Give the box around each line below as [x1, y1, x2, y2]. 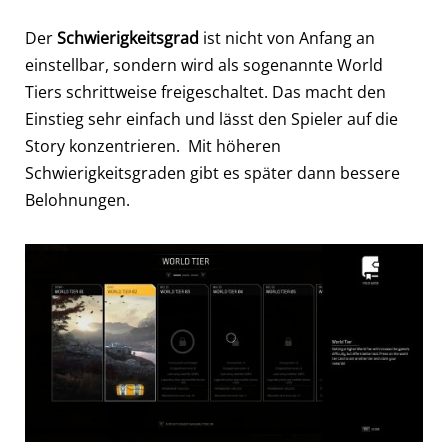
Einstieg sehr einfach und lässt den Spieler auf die [25, 107, 398, 130]
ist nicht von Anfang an [199, 26, 375, 49]
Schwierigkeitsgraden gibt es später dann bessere [25, 161, 400, 184]
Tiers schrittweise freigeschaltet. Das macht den [25, 80, 386, 103]
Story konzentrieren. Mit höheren [25, 134, 281, 157]
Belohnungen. [25, 188, 130, 211]
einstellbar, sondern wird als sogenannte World [25, 53, 383, 76]
